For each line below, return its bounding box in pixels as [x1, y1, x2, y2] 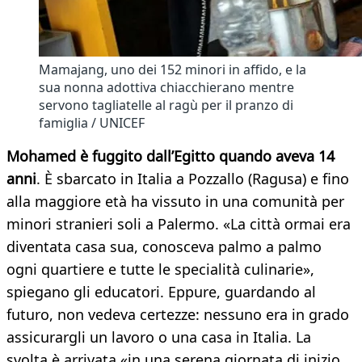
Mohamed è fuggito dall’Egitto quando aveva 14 [6, 146, 335, 166]
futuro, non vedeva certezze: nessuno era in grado [6, 305, 349, 325]
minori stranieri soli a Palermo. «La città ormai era [6, 214, 351, 234]
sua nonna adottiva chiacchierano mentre [39, 78, 294, 97]
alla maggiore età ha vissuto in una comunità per [6, 192, 344, 212]
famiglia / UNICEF [39, 114, 145, 133]
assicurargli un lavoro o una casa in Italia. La [6, 327, 311, 347]
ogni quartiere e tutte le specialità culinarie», [6, 259, 314, 280]
